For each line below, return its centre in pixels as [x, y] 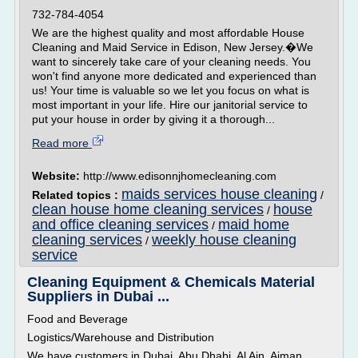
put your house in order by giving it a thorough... [153, 119]
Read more [62, 143]
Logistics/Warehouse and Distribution [121, 337]
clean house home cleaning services [148, 209]
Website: [58, 176]
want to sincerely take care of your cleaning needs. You [171, 62]
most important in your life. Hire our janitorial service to [170, 105]
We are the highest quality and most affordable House [168, 33]
